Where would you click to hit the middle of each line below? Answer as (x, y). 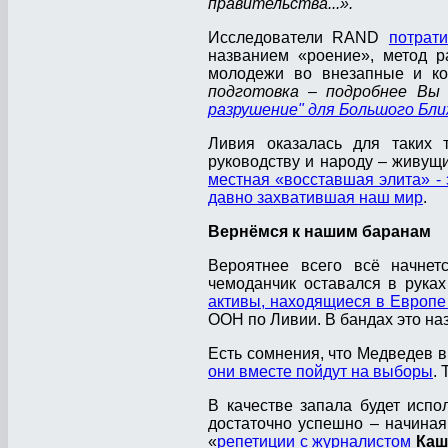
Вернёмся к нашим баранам (319, 232)
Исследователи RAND (298, 38)
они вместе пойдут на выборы (320, 372)
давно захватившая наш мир (315, 198)
